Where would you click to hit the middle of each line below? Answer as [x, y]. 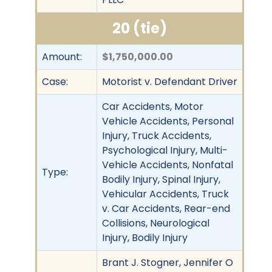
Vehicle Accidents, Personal [168, 121]
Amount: [62, 56]
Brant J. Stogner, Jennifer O [168, 262]
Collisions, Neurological [156, 223]
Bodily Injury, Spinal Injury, [161, 179]
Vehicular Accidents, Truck [165, 194]
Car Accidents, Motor [153, 106]
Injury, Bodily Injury [145, 237]
